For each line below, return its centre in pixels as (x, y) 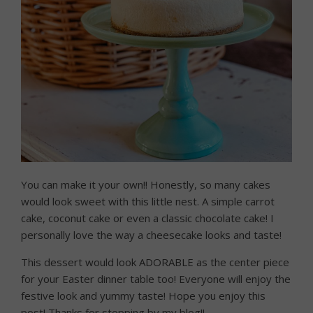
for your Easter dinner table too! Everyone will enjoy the (156, 278)
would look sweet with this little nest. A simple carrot (148, 201)
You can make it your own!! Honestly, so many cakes (146, 184)
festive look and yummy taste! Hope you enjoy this (143, 295)
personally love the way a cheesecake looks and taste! (151, 234)
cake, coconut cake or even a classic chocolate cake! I (147, 218)
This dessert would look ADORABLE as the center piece (155, 262)
